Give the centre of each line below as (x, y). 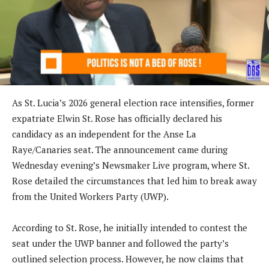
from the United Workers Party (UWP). (90, 196)
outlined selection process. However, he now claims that (128, 258)
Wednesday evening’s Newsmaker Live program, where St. (131, 165)
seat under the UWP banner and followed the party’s (120, 243)
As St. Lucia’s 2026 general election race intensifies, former (133, 102)
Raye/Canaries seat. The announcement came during (120, 149)
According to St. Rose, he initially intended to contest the (130, 227)
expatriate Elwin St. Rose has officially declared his (117, 118)
